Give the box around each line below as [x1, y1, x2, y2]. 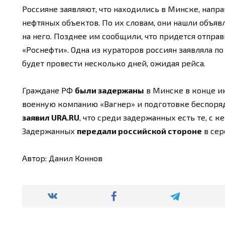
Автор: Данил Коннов [22, 153, 102, 163]
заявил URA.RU [22, 112, 79, 122]
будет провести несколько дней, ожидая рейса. [22, 58, 205, 68]
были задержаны [75, 85, 144, 95]
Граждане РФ [22, 85, 75, 95]
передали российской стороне [77, 126, 202, 136]
